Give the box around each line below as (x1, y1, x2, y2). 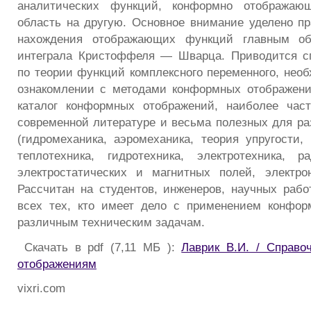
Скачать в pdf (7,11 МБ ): (17, 239, 182, 254)
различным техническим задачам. (17, 215, 205, 230)
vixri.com (17, 281, 65, 296)
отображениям (17, 256, 96, 271)
